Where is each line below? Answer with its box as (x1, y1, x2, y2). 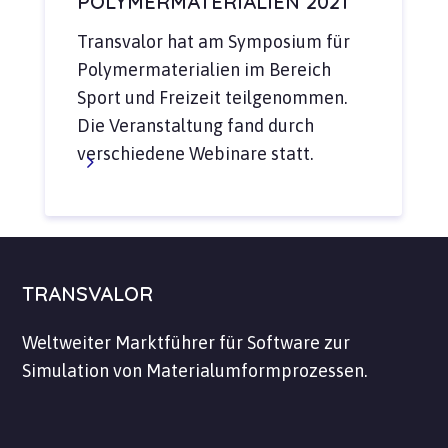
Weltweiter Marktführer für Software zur (22, 332, 351, 354)
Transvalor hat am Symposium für (76, 31, 350, 53)
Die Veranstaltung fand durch (76, 115, 314, 137)
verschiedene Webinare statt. (76, 143, 313, 165)
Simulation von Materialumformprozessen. (22, 360, 368, 382)
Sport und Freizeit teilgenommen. (76, 87, 347, 109)
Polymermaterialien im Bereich (76, 59, 331, 81)
